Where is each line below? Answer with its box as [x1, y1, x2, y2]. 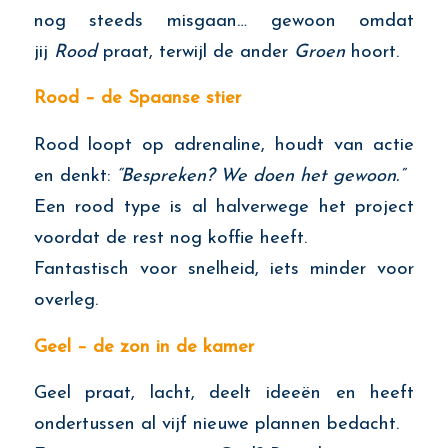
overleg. [33, 291, 98, 311]
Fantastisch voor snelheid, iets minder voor [33, 260, 415, 280]
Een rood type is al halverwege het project [33, 198, 415, 218]
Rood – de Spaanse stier [33, 89, 241, 109]
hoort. [344, 42, 399, 62]
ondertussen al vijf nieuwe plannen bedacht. [33, 415, 399, 435]
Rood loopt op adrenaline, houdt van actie [33, 136, 415, 156]
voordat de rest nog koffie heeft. [33, 229, 307, 249]
